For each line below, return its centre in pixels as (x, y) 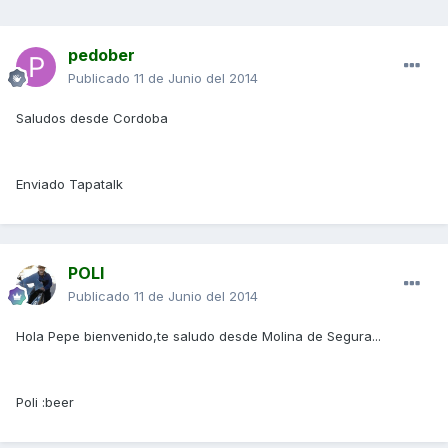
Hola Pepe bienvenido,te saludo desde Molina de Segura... (198, 336)
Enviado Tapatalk (69, 184)
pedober (101, 55)
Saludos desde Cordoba (92, 118)
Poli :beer (45, 402)
